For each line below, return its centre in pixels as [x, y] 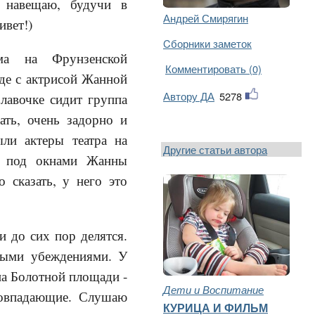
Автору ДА [189, 96]
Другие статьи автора [215, 149]
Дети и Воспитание [213, 289]
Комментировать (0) [213, 69]
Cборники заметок [207, 43]
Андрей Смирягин [206, 18]
